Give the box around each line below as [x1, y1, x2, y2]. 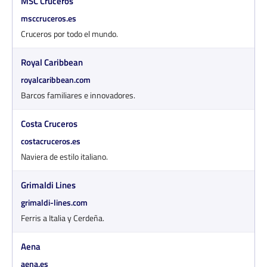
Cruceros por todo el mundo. [21, 27, 118, 40]
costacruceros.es [21, 134, 80, 147]
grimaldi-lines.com [21, 195, 88, 209]
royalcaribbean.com [21, 73, 91, 86]
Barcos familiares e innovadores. [21, 88, 135, 101]
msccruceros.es [21, 11, 76, 24]
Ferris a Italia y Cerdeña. [21, 211, 104, 224]
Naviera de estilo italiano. [21, 150, 108, 163]
